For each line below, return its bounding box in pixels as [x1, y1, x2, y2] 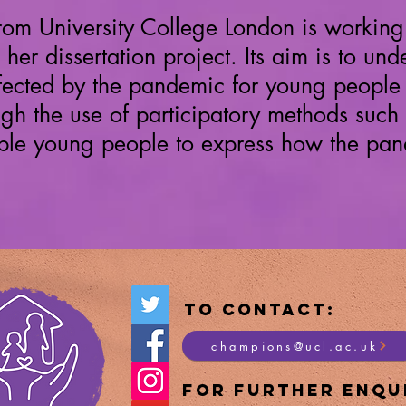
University [39, 13, 134, 42]
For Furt [181, 380, 292, 401]
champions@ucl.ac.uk [211, 337, 379, 354]
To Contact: [183, 299, 335, 320]
